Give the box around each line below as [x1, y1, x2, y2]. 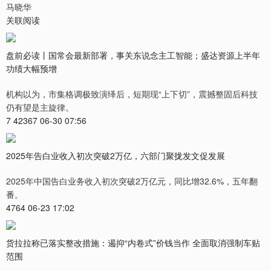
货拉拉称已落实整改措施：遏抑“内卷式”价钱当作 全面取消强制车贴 [6, 237, 260, 249]
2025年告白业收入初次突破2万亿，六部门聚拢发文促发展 [6, 149, 225, 162]
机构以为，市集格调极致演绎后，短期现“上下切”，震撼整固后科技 [6, 88, 258, 100]
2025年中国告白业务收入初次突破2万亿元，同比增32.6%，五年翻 [6, 175, 258, 188]
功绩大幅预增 [6, 62, 57, 75]
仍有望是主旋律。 [6, 101, 74, 114]
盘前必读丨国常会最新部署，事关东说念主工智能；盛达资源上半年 [6, 49, 260, 62]
